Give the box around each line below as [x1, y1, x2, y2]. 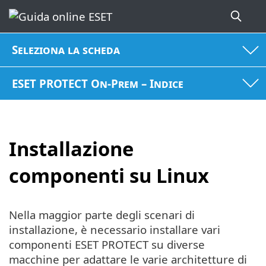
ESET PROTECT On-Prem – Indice [12, 75, 184, 91]
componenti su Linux [9, 162, 209, 189]
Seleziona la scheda [12, 42, 121, 58]
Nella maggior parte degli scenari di [9, 207, 195, 222]
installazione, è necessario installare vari [9, 221, 220, 237]
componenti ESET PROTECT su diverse [9, 236, 205, 252]
